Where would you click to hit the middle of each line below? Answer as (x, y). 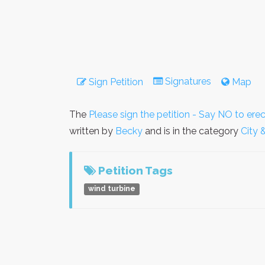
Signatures (188, 82)
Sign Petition (115, 82)
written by (92, 131)
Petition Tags (134, 171)
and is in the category (193, 131)
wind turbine (112, 189)
